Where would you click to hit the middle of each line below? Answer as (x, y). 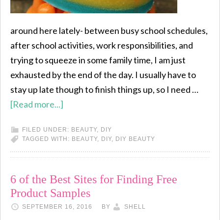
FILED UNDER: (47, 130)
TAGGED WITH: (47, 139)
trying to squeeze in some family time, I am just (98, 60)
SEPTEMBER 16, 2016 (57, 207)
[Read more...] (37, 104)
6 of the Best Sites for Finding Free (94, 179)
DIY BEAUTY (135, 139)
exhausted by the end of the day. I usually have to (103, 75)
